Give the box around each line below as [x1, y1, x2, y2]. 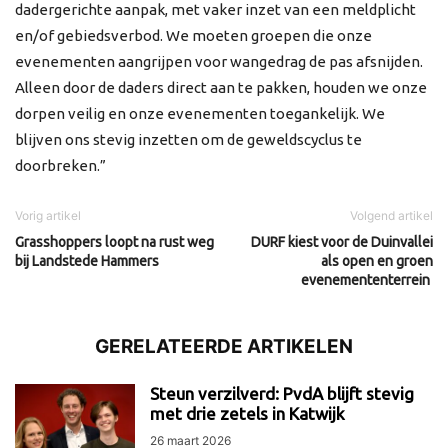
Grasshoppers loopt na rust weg [15, 234, 214, 251]
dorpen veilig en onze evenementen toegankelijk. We [15, 105, 385, 123]
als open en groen [321, 253, 433, 270]
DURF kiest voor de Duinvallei [251, 234, 433, 251]
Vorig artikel [15, 208, 81, 224]
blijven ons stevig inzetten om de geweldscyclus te [15, 131, 362, 149]
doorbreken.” [15, 157, 106, 175]
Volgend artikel [350, 208, 433, 224]
